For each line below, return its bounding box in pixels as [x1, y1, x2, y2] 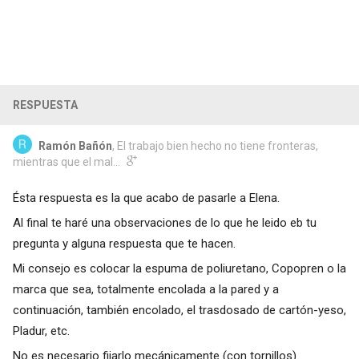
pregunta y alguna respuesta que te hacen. [12, 236, 236, 251]
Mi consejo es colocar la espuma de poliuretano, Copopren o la [12, 260, 346, 276]
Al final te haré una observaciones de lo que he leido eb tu [12, 215, 317, 230]
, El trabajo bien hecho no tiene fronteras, [111, 139, 318, 152]
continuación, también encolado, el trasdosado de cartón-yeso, [12, 302, 346, 317]
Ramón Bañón [38, 139, 112, 152]
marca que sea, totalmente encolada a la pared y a [12, 281, 279, 296]
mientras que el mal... [12, 155, 120, 168]
